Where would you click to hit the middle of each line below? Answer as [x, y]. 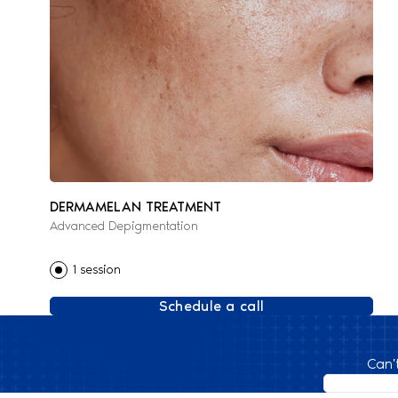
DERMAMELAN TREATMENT [135, 206]
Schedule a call [211, 306]
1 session [96, 270]
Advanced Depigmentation [124, 226]
